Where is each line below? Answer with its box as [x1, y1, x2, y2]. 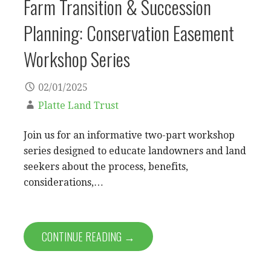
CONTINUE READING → [42, 228, 135, 244]
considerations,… [24, 176, 103, 188]
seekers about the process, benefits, [24, 160, 188, 172]
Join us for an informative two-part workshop [24, 129, 235, 141]
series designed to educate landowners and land [24, 145, 246, 157]
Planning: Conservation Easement [24, 18, 234, 47]
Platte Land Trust [38, 99, 119, 111]
